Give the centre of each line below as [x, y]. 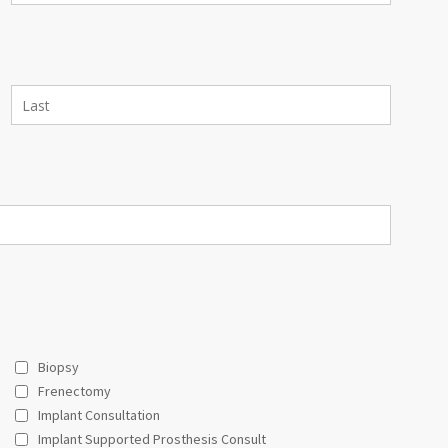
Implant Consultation [98, 415]
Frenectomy [74, 391]
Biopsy [58, 367]
